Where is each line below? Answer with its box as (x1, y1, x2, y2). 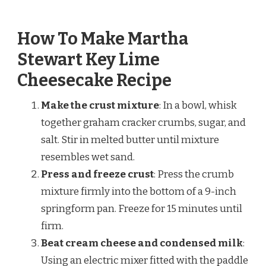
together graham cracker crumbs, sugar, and (41, 116, 246, 129)
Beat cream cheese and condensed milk (41, 237, 243, 250)
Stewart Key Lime (17, 49, 160, 71)
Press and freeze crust (41, 168, 154, 181)
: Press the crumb (154, 168, 234, 181)
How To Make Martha (17, 28, 188, 50)
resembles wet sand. (41, 151, 135, 164)
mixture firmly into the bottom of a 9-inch (41, 185, 236, 198)
